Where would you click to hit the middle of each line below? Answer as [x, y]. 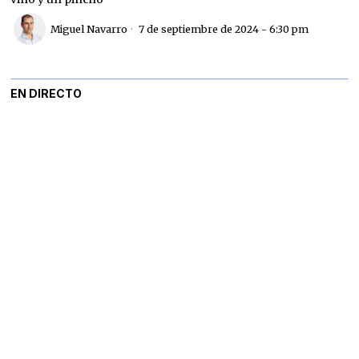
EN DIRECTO [46, 94]
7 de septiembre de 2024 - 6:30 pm [223, 29]
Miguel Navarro [89, 29]
